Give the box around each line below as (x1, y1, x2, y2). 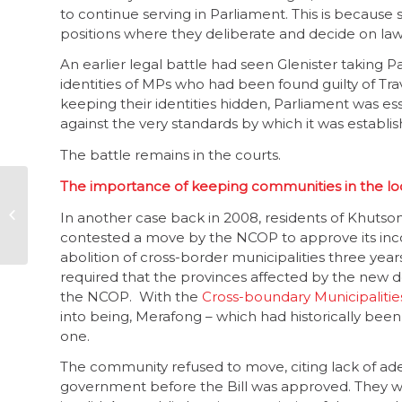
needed (31, 238, 79, 252)
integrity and (31, 200, 105, 214)
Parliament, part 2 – (31, 181, 143, 196)
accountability (31, 219, 114, 233)
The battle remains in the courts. (60, 146, 281, 163)
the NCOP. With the (60, 287, 202, 305)
